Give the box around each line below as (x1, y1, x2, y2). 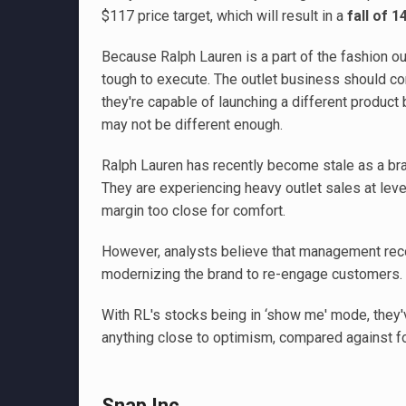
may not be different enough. (101, 116, 283, 133)
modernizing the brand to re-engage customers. (101, 266, 402, 283)
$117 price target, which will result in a (101, 7, 347, 24)
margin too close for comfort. (101, 202, 285, 219)
